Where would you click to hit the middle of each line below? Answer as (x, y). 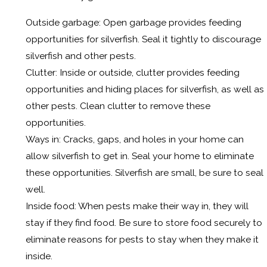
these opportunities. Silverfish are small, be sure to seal (145, 172)
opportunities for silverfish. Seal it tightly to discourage (144, 39)
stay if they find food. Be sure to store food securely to (144, 222)
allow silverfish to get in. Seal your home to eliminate (140, 156)
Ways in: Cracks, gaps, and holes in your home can (135, 139)
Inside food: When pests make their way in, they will (137, 206)
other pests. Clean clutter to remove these (118, 105)
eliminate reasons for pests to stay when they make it (142, 239)
